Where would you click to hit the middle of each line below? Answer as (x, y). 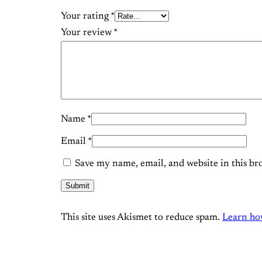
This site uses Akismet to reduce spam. (142, 218)
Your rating (86, 16)
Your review (87, 32)
